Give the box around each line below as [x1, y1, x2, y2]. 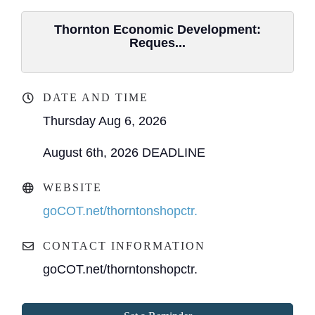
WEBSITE [43, 181, 102, 193]
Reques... [129, 36, 186, 50]
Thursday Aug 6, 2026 [43, 114, 167, 128]
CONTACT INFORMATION [43, 240, 205, 252]
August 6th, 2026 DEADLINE [43, 146, 205, 160]
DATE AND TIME [43, 91, 148, 103]
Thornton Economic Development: [54, 22, 261, 37]
